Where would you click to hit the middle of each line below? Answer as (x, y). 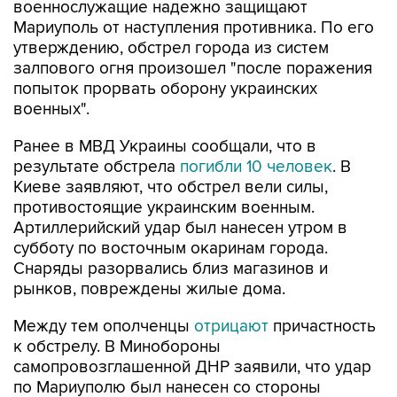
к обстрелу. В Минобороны (117, 347)
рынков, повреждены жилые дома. (149, 289)
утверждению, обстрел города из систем (171, 48)
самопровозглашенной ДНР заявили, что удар (192, 367)
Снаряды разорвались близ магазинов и (171, 269)
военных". (51, 109)
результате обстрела (97, 167)
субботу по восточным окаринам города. (171, 249)
